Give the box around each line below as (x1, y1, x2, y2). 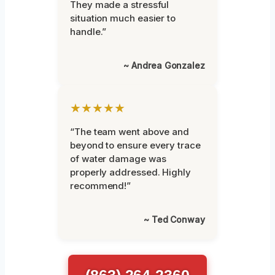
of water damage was (70, 152, 166, 165)
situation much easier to (70, 12, 176, 24)
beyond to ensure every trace (70, 139, 201, 151)
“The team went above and (70, 125, 190, 137)
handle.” (70, 25, 107, 37)
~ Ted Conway (143, 214, 205, 225)
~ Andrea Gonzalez (123, 60, 205, 71)
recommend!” (70, 179, 131, 192)
